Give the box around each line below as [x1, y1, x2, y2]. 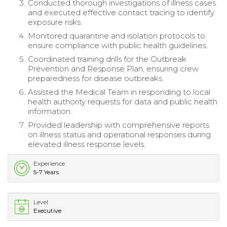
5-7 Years [33, 168, 59, 176]
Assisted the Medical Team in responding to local [28, 87, 210, 97]
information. [28, 106, 72, 116]
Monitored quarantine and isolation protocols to [28, 30, 205, 41]
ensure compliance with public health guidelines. [28, 40, 208, 50]
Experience [33, 159, 65, 167]
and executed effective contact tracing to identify [28, 7, 214, 17]
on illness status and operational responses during [28, 129, 211, 139]
